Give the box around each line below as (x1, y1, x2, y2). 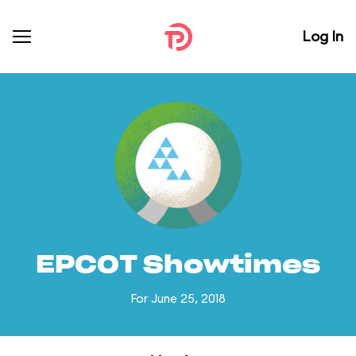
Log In (302, 27, 343, 45)
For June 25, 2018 (130, 291, 226, 306)
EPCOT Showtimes (36, 253, 320, 277)
